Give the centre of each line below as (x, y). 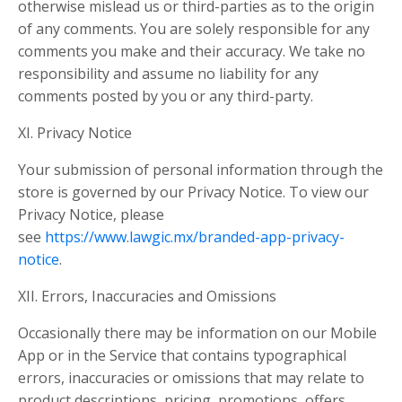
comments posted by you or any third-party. (166, 96)
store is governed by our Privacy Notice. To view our (193, 192)
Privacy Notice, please (91, 214)
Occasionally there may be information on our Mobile (197, 333)
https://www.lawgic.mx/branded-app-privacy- (195, 237)
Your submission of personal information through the (201, 170)
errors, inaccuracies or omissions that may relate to (191, 378)
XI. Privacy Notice (75, 133)
